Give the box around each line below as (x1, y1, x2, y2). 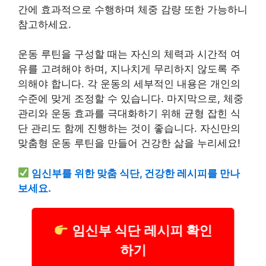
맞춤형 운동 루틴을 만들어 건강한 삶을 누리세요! (18, 137, 240, 149)
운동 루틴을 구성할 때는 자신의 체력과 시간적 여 (18, 48, 240, 60)
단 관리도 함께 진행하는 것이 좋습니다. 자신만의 (18, 122, 240, 134)
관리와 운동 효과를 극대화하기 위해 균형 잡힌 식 (18, 107, 240, 119)
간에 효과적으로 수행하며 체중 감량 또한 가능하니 (18, 3, 248, 15)
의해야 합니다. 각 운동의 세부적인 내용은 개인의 (18, 78, 240, 90)
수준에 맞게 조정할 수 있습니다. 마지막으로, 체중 (18, 93, 243, 104)
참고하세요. (18, 18, 71, 30)
